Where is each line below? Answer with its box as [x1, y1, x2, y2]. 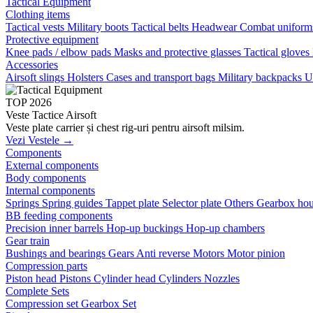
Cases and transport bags [106, 71, 218, 83]
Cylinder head [94, 272, 159, 284]
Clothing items [6, 8, 70, 20]
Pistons [59, 272, 94, 284]
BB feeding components [6, 210, 112, 221]
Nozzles [204, 272, 240, 284]
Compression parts [6, 260, 87, 272]
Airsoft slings [6, 71, 67, 83]
